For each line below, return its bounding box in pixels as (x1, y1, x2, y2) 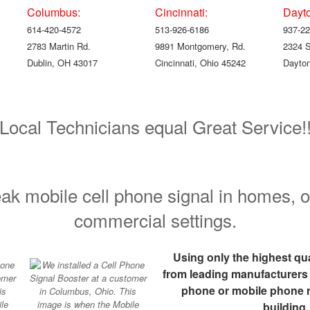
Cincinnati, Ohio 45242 (155, 55, 246, 69)
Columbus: (27, 3, 80, 20)
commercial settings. (73, 206, 237, 232)
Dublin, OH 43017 (27, 55, 98, 69)
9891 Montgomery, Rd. (155, 39, 246, 53)
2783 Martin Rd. (27, 39, 91, 53)
